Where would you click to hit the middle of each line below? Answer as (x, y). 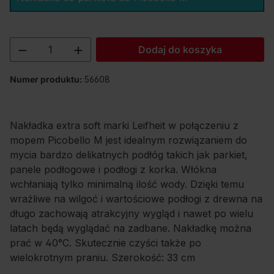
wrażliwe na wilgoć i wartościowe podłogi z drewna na (136, 199)
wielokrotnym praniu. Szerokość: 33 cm (102, 257)
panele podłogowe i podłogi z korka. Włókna (113, 169)
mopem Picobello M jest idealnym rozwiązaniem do (128, 140)
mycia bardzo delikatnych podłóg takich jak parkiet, (129, 155)
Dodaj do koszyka (180, 50)
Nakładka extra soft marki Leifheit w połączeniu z (124, 125)
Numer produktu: (47, 79)
